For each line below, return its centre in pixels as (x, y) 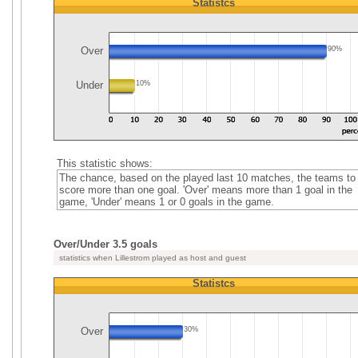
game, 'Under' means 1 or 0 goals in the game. (166, 202)
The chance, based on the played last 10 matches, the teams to (207, 178)
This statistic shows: (104, 163)
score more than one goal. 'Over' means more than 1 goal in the (205, 190)
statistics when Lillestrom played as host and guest (151, 258)
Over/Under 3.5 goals (105, 244)
